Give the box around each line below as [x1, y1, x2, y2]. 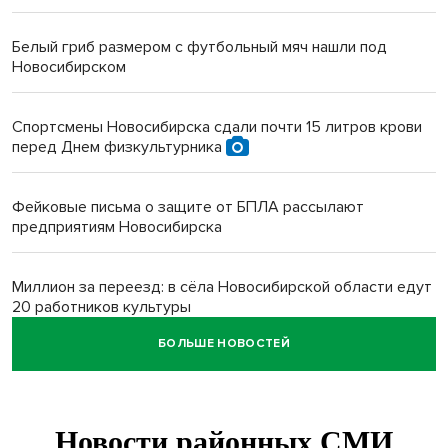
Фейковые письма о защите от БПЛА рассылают [12, 196, 364, 217]
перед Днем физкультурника [12, 136, 226, 157]
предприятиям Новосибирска [12, 216, 222, 237]
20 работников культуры [12, 296, 191, 317]
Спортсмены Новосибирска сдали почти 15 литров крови [12, 116, 422, 137]
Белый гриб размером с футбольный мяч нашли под [12, 36, 387, 57]
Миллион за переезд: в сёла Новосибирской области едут [12, 276, 432, 297]
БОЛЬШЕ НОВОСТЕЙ [157, 336, 291, 352]
